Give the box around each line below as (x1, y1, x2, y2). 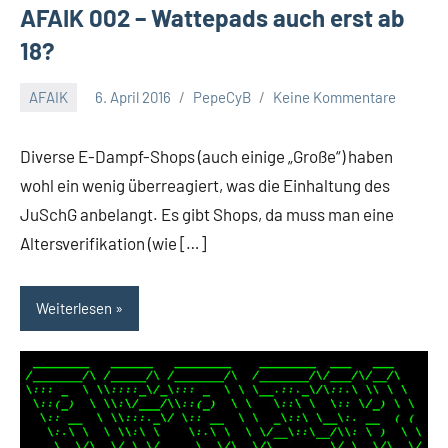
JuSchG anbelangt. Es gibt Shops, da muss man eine (20, 203, 394, 224)
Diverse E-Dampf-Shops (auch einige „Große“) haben (20, 145, 393, 166)
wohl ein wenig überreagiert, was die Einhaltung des (20, 174, 390, 195)
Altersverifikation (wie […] (20, 232, 206, 253)
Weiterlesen (36, 299, 112, 318)
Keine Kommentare (273, 88, 396, 107)
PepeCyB (193, 88, 251, 107)
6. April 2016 (95, 88, 171, 107)
